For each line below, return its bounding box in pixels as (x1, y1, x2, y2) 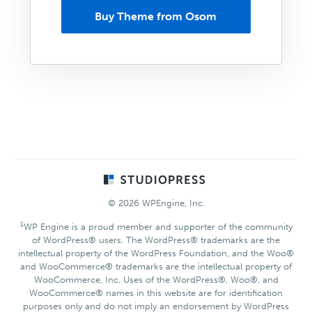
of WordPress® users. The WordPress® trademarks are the (32, 234, 280, 245)
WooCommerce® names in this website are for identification (29, 287, 283, 298)
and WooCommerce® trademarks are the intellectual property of (20, 260, 292, 272)
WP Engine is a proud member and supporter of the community (23, 221, 292, 232)
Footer (15, 171, 60, 191)
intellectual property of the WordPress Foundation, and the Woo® (18, 247, 294, 258)
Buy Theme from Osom (95, 9, 217, 23)
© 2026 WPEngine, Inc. (107, 197, 205, 208)
